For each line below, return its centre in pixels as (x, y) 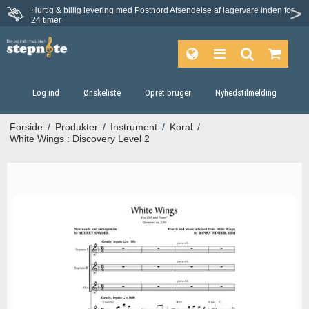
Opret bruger (168, 93)
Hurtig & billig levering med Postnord (100, 10)
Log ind (46, 93)
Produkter (76, 127)
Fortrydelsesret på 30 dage (167, 14)
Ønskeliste (102, 93)
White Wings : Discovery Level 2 (79, 139)
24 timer (46, 20)
